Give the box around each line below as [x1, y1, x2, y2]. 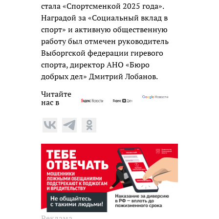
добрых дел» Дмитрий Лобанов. [41, 70, 158, 82]
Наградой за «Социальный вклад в [41, 12, 168, 23]
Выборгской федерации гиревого [41, 47, 163, 58]
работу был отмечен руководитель [41, 35, 169, 46]
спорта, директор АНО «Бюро [41, 59, 150, 70]
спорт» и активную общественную [41, 23, 168, 35]
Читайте [41, 88, 71, 99]
